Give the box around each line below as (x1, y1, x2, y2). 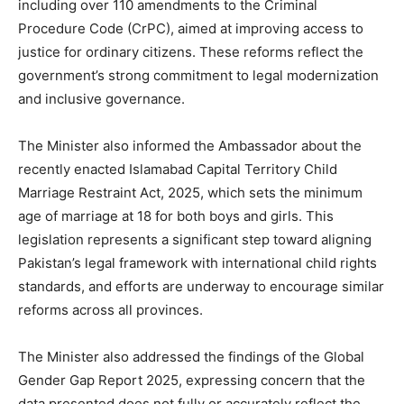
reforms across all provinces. (18, 300, 203, 318)
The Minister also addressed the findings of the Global (18, 347, 364, 365)
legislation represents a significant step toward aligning (18, 230, 372, 248)
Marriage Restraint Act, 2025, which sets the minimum (18, 183, 363, 201)
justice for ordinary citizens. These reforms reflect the (18, 42, 363, 60)
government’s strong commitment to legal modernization (18, 66, 379, 84)
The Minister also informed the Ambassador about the (18, 136, 362, 154)
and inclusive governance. (18, 89, 185, 107)
